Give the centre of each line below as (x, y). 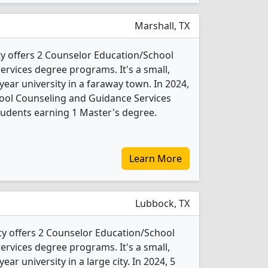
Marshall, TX (161, 26)
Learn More (156, 159)
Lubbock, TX (161, 203)
